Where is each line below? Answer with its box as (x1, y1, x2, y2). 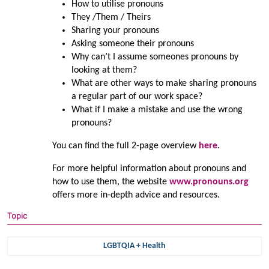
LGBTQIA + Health (103, 241, 166, 250)
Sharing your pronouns (71, 25, 159, 35)
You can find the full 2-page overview (52, 141, 199, 151)
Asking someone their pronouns (71, 38, 194, 49)
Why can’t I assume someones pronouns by (71, 52, 238, 62)
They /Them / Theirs (71, 12, 151, 22)
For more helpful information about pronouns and (52, 163, 246, 174)
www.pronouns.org (169, 177, 249, 187)
